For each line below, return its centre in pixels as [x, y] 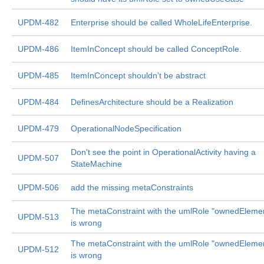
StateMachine [96, 164]
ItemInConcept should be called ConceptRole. [156, 49]
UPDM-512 [38, 249]
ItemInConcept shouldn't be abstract [138, 75]
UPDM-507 [38, 158]
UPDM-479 [38, 128]
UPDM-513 [38, 217]
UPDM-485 [38, 75]
